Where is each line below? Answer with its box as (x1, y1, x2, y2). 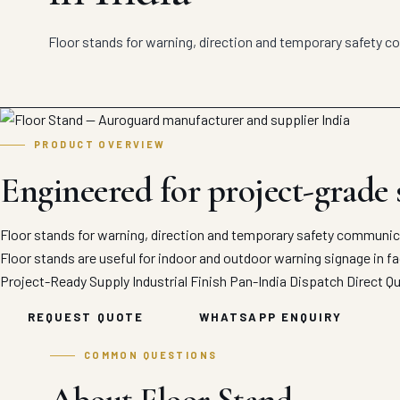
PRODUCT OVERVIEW (34, 137, 166, 150)
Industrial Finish (132, 271, 227, 289)
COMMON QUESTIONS (83, 348, 218, 361)
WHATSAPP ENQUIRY (199, 309, 343, 324)
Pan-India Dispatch (229, 271, 344, 289)
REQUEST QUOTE (28, 309, 145, 324)
